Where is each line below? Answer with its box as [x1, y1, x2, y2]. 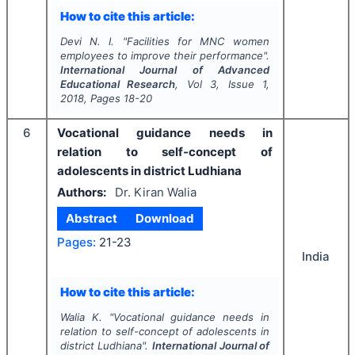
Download [135, 211, 194, 226]
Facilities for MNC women [126, 35, 270, 48]
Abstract [66, 211, 118, 226]
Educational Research [59, 78, 176, 90]
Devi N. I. [59, 35, 115, 48]
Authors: [57, 184, 106, 200]
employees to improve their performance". [59, 49, 270, 62]
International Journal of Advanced [59, 63, 270, 76]
